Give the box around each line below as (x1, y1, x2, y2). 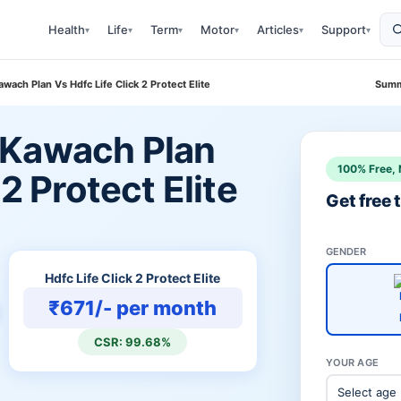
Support (321, 22, 366, 37)
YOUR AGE (325, 356, 379, 369)
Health (48, 22, 85, 37)
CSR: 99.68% (94, 335, 172, 349)
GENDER (325, 245, 367, 258)
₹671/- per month (48, 296, 218, 320)
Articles (257, 22, 299, 37)
